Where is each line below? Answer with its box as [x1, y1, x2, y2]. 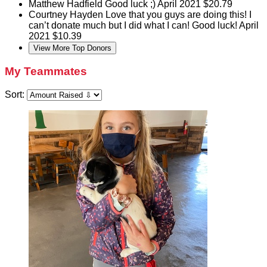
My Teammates [5, 65, 87, 78]
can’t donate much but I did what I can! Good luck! [29, 20, 239, 30]
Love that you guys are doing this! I [105, 9, 252, 20]
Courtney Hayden [29, 9, 105, 20]
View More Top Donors [33, 43, 111, 52]
